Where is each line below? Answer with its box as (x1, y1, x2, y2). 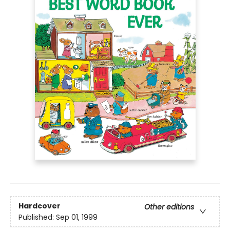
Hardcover (18, 200, 61, 211)
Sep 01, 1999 (56, 212, 98, 222)
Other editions (144, 201, 194, 212)
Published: (18, 212, 56, 222)
